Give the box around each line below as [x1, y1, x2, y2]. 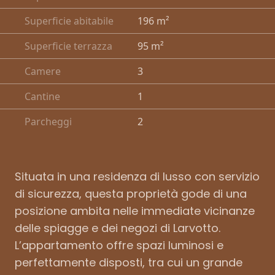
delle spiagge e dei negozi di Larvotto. [15, 220, 220, 236]
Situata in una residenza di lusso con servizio [15, 168, 260, 184]
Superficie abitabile [25, 14, 114, 28]
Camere [25, 64, 61, 78]
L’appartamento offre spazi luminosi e [15, 237, 223, 253]
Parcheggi [25, 114, 72, 128]
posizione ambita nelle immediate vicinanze [15, 203, 255, 219]
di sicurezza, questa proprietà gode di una [15, 185, 247, 201]
